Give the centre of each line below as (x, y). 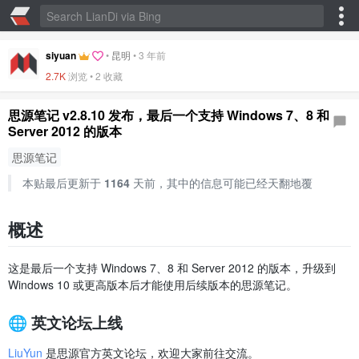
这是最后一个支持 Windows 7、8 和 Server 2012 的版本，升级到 (172, 267)
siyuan (61, 55)
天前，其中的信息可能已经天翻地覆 (221, 183)
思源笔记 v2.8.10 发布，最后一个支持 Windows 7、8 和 (169, 115)
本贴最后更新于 (63, 183)
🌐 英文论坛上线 (65, 322)
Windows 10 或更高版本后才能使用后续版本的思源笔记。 (153, 284)
